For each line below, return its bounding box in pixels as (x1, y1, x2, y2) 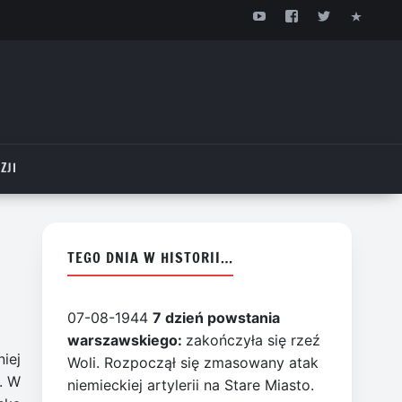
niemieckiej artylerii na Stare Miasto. (67, 375, 315, 394)
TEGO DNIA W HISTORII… (67, 246, 233, 267)
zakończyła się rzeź (186, 330, 321, 349)
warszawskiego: (67, 330, 187, 349)
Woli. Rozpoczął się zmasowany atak (67, 353, 319, 371)
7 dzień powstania (153, 308, 281, 327)
